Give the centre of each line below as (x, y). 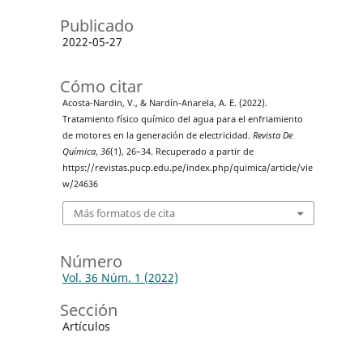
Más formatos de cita (124, 213)
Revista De (272, 136)
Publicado (96, 26)
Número (91, 261)
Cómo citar (101, 87)
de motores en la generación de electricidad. (157, 136)
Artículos (86, 326)
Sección (88, 310)
